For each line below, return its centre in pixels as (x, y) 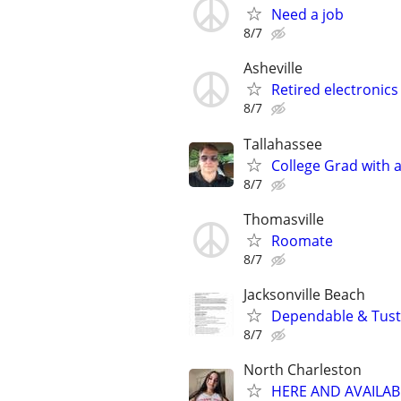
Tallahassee (283, 144)
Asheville (273, 68)
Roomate (302, 240)
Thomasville (284, 219)
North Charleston (303, 370)
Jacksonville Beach (304, 294)
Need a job (307, 15)
